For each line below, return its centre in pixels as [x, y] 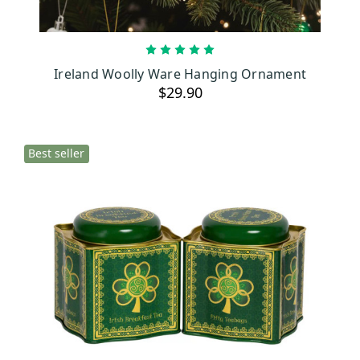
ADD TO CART [189, 64]
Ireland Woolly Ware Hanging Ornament [180, 74]
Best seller [57, 153]
